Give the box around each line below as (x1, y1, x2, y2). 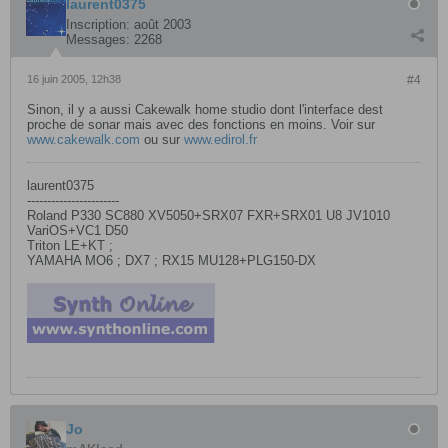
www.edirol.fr (184, 132, 257, 147)
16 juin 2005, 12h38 (27, 73, 121, 85)
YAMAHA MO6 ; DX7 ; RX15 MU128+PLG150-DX (27, 253, 316, 268)
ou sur (140, 132, 184, 147)
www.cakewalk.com (27, 132, 140, 147)
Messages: (66, 32, 130, 47)
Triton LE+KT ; (27, 238, 113, 253)
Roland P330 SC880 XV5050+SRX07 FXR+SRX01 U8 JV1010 (27, 208, 390, 223)
